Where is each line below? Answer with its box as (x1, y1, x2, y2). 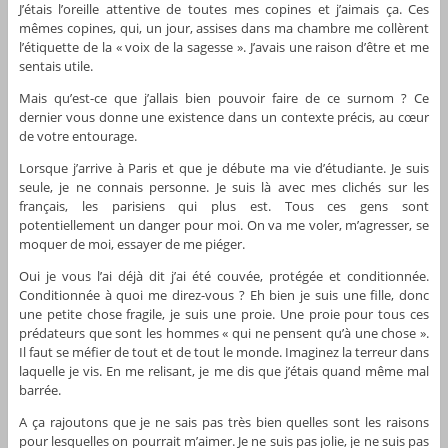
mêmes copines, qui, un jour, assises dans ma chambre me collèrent (18, 19, 430, 38)
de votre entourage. (18, 127, 137, 146)
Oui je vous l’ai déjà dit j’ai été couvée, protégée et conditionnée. (18, 267, 430, 286)
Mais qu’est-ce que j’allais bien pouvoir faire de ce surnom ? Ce (18, 89, 430, 108)
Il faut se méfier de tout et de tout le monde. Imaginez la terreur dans (18, 343, 430, 362)
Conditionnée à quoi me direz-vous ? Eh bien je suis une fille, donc (18, 286, 430, 305)
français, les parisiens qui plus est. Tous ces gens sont (18, 197, 430, 216)
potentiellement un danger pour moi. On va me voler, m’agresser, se (18, 216, 430, 235)
